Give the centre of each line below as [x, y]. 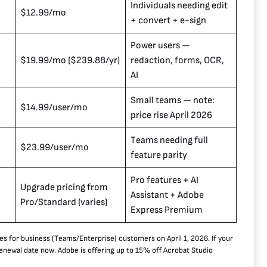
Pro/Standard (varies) [64, 203]
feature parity [159, 156]
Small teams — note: [173, 101]
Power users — [160, 46]
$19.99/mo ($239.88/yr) [70, 61]
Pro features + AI [164, 181]
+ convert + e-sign [168, 21]
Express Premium [167, 210]
